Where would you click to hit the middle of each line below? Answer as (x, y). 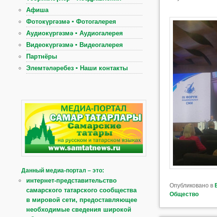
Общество (184, 194)
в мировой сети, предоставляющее (82, 200)
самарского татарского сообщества (82, 190)
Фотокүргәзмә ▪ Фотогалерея (71, 22)
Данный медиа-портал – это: (63, 170)
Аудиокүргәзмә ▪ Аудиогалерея (75, 33)
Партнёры (42, 56)
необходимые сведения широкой (79, 209)
